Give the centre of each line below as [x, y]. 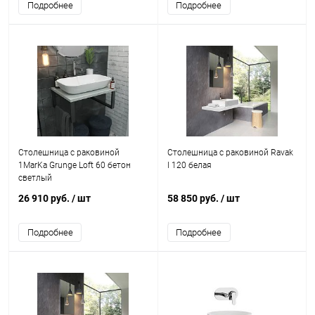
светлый [35, 178]
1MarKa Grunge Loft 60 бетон [75, 165]
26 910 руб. [45, 198]
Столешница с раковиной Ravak [230, 153]
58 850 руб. [194, 198]
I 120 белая [189, 165]
